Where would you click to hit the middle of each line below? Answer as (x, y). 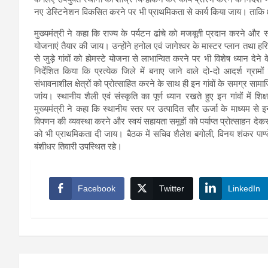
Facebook (97, 188)
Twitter (172, 188)
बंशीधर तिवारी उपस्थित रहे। (78, 146)
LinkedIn (244, 188)
